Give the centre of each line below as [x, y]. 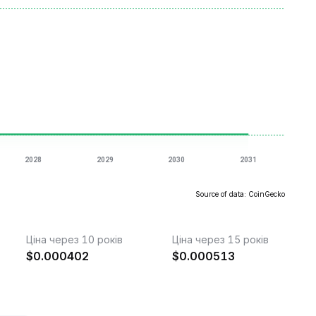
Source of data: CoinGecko [240, 194]
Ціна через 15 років [220, 239]
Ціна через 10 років [75, 239]
